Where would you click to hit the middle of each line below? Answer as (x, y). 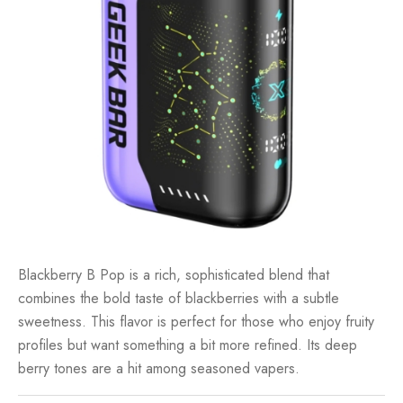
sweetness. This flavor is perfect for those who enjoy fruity (196, 321)
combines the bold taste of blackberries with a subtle (179, 298)
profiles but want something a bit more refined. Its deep (188, 345)
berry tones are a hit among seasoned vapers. (159, 368)
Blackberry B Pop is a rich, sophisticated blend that (174, 274)
